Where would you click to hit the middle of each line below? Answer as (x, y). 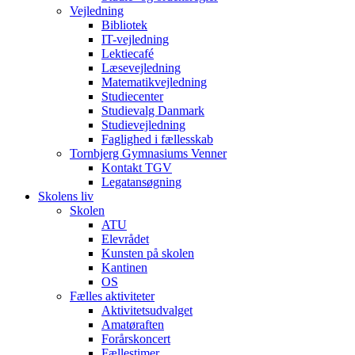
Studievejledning (143, 125)
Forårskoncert (136, 339)
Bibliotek (124, 25)
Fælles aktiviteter (112, 296)
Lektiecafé (128, 53)
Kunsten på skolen (148, 253)
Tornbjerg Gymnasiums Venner (148, 153)
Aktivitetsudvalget (147, 310)
